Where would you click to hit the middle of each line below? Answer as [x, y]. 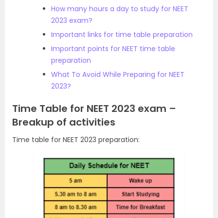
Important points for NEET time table [113, 49]
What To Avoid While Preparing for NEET [118, 74]
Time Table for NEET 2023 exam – [94, 109]
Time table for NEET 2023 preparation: [76, 140]
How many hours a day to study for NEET [120, 9]
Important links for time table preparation [122, 35]
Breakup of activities [64, 122]
